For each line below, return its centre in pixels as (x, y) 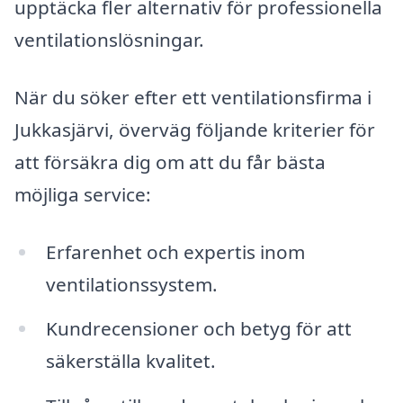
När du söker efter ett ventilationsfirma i (193, 97)
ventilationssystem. (131, 284)
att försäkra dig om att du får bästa (170, 161)
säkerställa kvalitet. (130, 361)
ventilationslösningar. (109, 40)
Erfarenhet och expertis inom (175, 251)
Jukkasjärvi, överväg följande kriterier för (195, 129)
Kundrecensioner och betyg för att (198, 329)
